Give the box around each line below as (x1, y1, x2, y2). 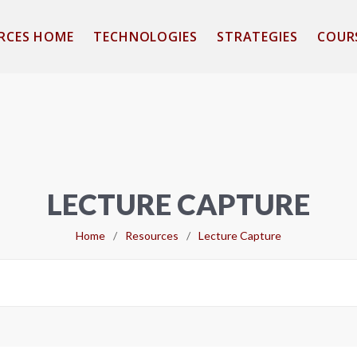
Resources (125, 229, 178, 242)
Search (178, 259, 216, 274)
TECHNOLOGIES (93, 28, 198, 45)
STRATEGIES (216, 28, 298, 45)
